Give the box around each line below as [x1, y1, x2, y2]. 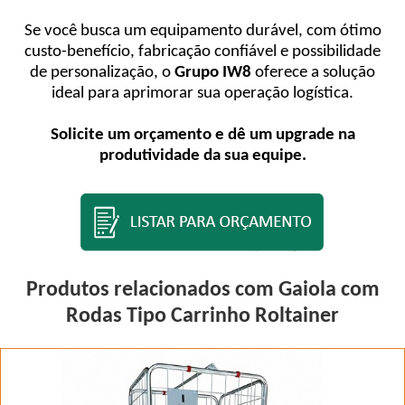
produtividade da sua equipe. [99, 147, 306, 165]
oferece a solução [251, 64, 375, 81]
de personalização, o [30, 64, 174, 81]
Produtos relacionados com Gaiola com [25, 279, 380, 301]
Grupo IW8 [174, 64, 251, 81]
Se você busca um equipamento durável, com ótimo [24, 23, 381, 40]
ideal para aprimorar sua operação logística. [52, 85, 353, 102]
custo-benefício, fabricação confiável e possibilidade [24, 43, 381, 61]
